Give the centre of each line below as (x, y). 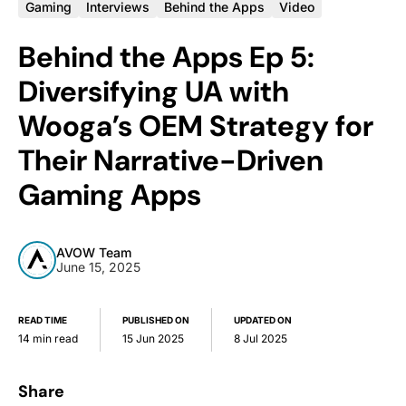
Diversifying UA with (154, 92)
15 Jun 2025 (153, 339)
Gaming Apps (110, 195)
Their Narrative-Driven (171, 161)
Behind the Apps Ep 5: (166, 58)
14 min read (48, 339)
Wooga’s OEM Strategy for (196, 126)
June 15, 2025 (98, 267)
